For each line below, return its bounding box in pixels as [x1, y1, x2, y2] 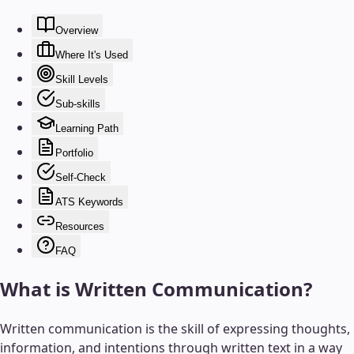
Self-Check [55, 171, 106, 183]
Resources [55, 220, 104, 232]
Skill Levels [55, 73, 108, 85]
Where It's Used [55, 48, 128, 61]
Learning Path [55, 122, 119, 134]
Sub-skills [55, 97, 100, 110]
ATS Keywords [55, 195, 123, 208]
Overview [55, 24, 98, 36]
